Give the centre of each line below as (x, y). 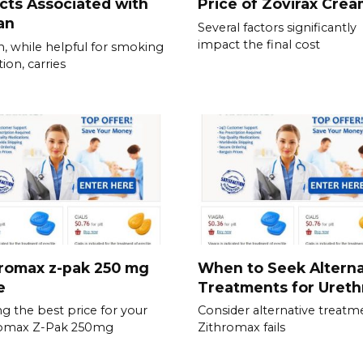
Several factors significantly (277, 27)
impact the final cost (259, 44)
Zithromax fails (241, 328)
